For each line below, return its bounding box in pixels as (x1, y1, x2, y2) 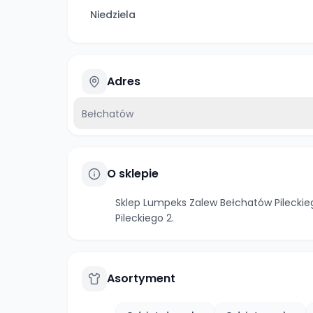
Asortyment (107, 270, 175, 286)
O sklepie (107, 166, 159, 182)
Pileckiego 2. (115, 211, 174, 225)
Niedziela (90, 8, 136, 22)
